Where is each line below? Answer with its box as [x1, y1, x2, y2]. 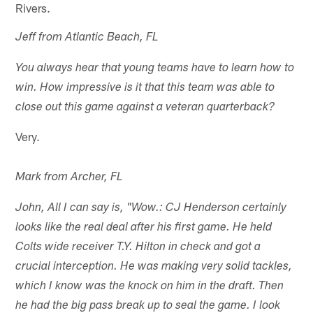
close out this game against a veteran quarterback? [15, 101, 275, 114]
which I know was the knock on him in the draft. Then [15, 280, 284, 293]
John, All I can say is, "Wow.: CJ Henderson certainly [15, 202, 287, 214]
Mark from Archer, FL [15, 171, 124, 184]
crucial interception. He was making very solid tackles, [15, 261, 293, 273]
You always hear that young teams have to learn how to [15, 62, 295, 75]
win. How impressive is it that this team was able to [15, 82, 275, 94]
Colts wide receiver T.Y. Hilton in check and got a [15, 241, 261, 254]
